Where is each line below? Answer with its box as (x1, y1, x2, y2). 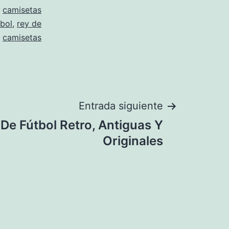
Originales (103, 133, 163, 148)
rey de (17, 18, 41, 29)
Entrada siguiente (79, 100, 163, 112)
